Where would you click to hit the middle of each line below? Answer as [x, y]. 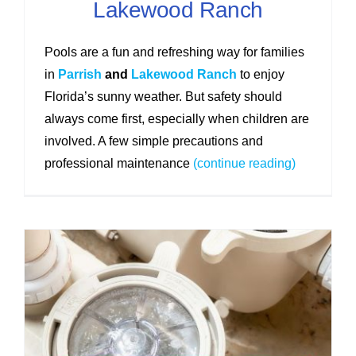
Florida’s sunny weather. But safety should [163, 96]
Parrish [79, 74]
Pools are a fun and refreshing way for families [174, 52]
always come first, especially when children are [176, 118]
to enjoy [260, 74]
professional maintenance [117, 163]
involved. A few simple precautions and [153, 141]
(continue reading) [242, 163]
